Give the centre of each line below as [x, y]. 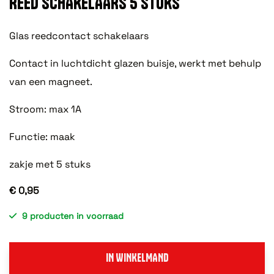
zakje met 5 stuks [50, 164]
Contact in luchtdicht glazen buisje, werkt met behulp [135, 63]
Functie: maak [42, 136]
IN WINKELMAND [137, 257]
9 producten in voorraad [73, 216]
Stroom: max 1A [45, 109]
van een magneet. [51, 81]
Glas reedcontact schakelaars [79, 35]
